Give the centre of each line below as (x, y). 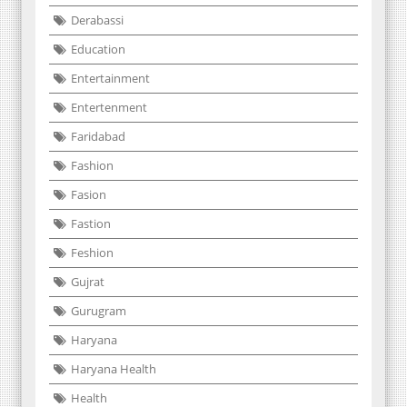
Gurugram (99, 310)
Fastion (91, 223)
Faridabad (98, 136)
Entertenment (109, 107)
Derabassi (97, 20)
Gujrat (88, 281)
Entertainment (110, 78)
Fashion (92, 165)
